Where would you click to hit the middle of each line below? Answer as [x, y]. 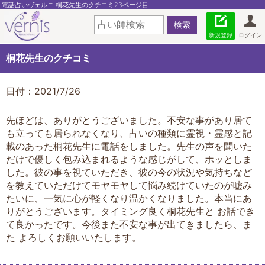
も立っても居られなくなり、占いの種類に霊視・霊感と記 [129, 133]
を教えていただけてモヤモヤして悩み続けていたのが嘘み [129, 185]
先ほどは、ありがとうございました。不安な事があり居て [129, 120]
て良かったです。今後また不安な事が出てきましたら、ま [129, 224]
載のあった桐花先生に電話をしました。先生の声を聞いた [129, 146]
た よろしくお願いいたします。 [74, 237]
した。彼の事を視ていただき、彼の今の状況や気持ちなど [129, 172]
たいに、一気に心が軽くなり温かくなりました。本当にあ [129, 198]
